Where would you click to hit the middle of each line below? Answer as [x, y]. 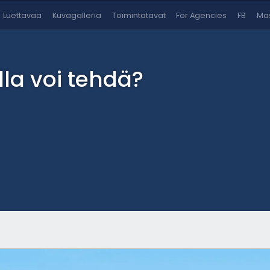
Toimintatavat [139, 15]
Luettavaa [23, 15]
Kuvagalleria [77, 15]
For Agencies [202, 15]
